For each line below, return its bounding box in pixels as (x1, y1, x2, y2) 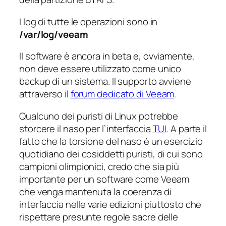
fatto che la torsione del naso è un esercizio (19, 134, 203, 148)
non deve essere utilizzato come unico (19, 62, 182, 76)
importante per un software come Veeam (19, 172, 190, 186)
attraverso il (19, 87, 71, 101)
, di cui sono (152, 147, 203, 160)
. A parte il (166, 122, 207, 135)
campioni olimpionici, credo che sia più (19, 159, 180, 173)
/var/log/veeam (19, 27, 88, 41)
